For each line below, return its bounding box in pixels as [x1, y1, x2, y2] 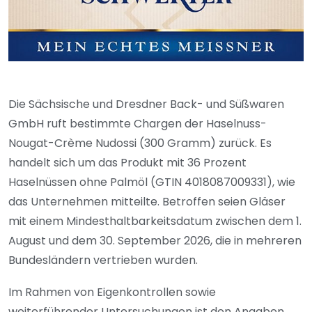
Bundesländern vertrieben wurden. [8, 252, 198, 269]
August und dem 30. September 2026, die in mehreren [8, 233, 302, 249]
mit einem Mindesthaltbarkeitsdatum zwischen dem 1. [8, 213, 302, 230]
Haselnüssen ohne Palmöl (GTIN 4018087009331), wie [8, 174, 295, 191]
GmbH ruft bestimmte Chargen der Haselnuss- [8, 116, 267, 132]
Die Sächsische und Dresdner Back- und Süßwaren [8, 96, 284, 113]
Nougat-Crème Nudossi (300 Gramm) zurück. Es [8, 135, 272, 152]
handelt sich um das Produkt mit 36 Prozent [8, 155, 247, 171]
